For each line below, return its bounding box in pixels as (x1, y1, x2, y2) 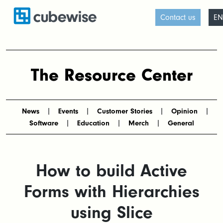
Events (58, 107, 78, 115)
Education (77, 119, 110, 127)
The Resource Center (30, 65, 193, 85)
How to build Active (36, 161, 187, 181)
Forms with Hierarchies (23, 182, 200, 202)
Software (29, 119, 58, 127)
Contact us (160, 13, 196, 22)
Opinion (171, 107, 198, 115)
